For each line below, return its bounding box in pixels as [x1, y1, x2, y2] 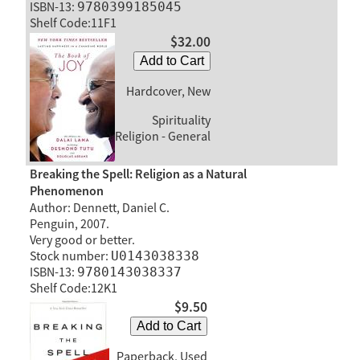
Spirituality [149, 112, 211, 129]
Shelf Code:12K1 [29, 280, 117, 297]
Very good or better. [29, 232, 135, 249]
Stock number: [29, 248, 111, 265]
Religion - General [114, 128, 211, 145]
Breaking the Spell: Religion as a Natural [29, 166, 247, 184]
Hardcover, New [125, 83, 211, 100]
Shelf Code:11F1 [29, 15, 117, 32]
